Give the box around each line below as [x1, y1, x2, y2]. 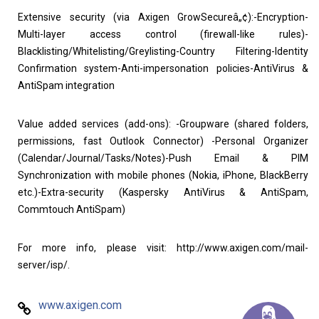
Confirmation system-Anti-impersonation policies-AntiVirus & [18, 63, 308, 74]
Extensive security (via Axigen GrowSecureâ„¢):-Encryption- [18, 11, 308, 23]
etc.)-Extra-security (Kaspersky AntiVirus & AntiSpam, [18, 187, 308, 198]
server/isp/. [18, 259, 70, 271]
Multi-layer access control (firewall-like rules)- [18, 28, 308, 40]
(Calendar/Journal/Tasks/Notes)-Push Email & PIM [18, 152, 308, 164]
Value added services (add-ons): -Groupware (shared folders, [18, 118, 308, 130]
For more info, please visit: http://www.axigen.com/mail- [18, 242, 308, 253]
